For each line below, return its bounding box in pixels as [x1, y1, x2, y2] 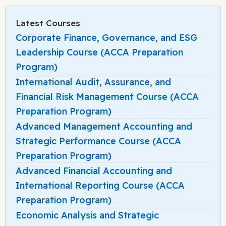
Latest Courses [16, 18, 80, 29]
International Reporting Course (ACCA [16, 180, 185, 192]
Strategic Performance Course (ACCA [16, 135, 181, 147]
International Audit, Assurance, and [16, 76, 171, 88]
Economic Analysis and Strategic [16, 209, 159, 221]
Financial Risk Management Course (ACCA [16, 91, 199, 103]
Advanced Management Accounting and [16, 121, 192, 133]
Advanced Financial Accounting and [16, 165, 172, 177]
